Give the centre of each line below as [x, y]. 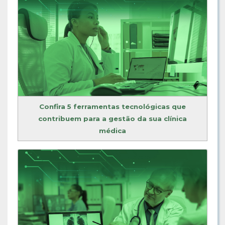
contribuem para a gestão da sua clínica [113, 118]
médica [113, 130]
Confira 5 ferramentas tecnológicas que [113, 106]
